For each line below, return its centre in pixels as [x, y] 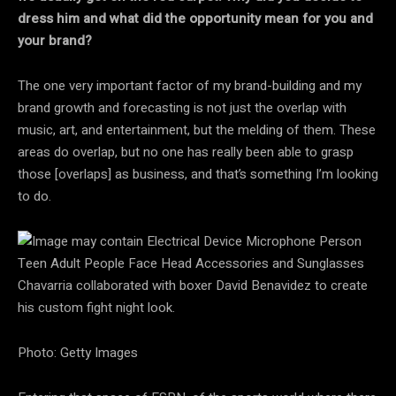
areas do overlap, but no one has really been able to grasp [186, 152]
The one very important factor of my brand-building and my [190, 85]
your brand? [55, 40]
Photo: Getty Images [78, 352]
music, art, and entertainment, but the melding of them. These [197, 129]
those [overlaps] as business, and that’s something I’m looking [198, 174]
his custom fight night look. [96, 307]
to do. [34, 196]
